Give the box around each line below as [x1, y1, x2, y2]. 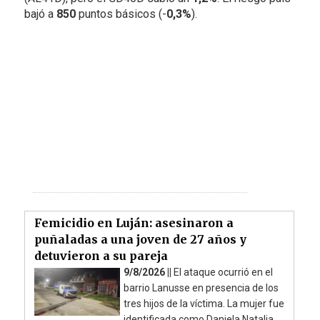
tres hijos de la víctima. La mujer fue [123, 297, 284, 309]
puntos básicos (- [75, 6, 166, 21]
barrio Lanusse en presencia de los [123, 281, 279, 294]
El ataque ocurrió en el [173, 266, 273, 278]
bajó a [24, 6, 56, 21]
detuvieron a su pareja [34, 248, 168, 263]
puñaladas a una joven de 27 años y [34, 231, 246, 246]
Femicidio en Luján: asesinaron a [34, 215, 234, 230]
